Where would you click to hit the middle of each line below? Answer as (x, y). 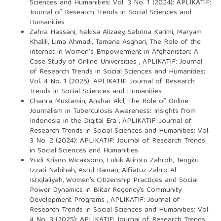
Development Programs (68, 200)
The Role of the (175, 42)
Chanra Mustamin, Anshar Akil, (78, 101)
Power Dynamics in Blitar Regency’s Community (105, 190)
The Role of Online (158, 101)
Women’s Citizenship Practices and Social (132, 180)
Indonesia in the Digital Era (74, 121)
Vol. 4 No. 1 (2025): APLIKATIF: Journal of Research (112, 82)
